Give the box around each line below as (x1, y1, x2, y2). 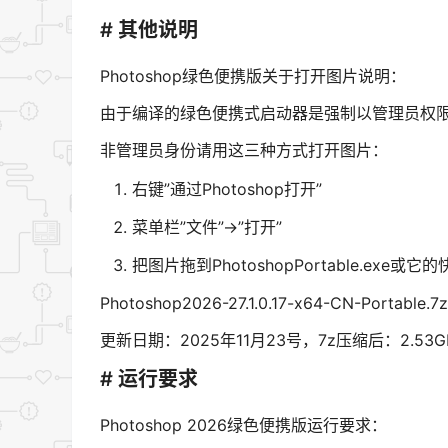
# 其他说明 (100, 18, 198, 43)
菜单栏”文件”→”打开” (132, 216, 282, 237)
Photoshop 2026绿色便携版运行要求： (100, 415, 387, 436)
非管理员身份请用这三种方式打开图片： (100, 139, 388, 160)
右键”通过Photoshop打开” (132, 178, 322, 199)
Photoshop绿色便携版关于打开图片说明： (100, 66, 406, 87)
